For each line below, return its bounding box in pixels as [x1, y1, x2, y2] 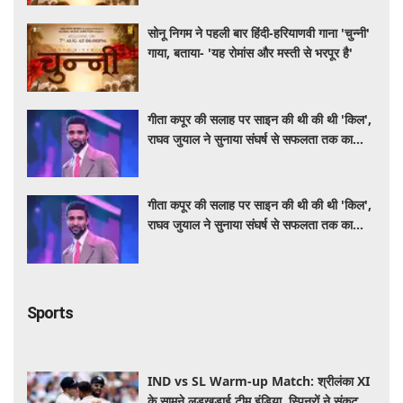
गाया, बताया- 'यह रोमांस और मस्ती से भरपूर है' [148, 44, 354, 62]
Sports [27, 302, 73, 322]
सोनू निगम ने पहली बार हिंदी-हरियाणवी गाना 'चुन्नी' [148, 24, 371, 42]
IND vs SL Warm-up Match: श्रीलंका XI [148, 372, 371, 390]
